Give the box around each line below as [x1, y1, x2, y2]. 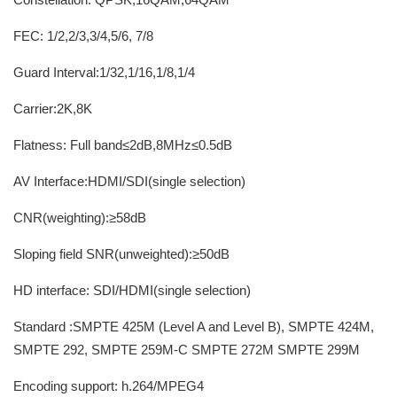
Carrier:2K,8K [13, 101, 92, 116]
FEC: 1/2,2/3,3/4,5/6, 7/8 [13, 28, 153, 43]
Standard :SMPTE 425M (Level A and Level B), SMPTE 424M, [13, 319, 374, 334]
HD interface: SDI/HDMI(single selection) [13, 283, 251, 298]
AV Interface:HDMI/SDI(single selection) [13, 174, 245, 189]
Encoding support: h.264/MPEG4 [13, 378, 204, 393]
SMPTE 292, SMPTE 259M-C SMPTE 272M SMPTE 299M [13, 342, 360, 357]
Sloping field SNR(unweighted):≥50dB [13, 246, 230, 261]
